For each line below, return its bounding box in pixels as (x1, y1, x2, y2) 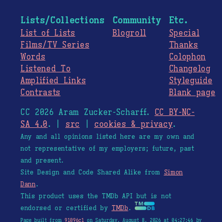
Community (112, 14, 161, 26)
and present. (20, 157, 64, 165)
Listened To (20, 64, 71, 74)
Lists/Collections (20, 14, 105, 26)
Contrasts (20, 88, 61, 98)
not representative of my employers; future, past (20, 145, 194, 153)
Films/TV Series (20, 40, 90, 51)
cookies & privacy (94, 119, 173, 130)
